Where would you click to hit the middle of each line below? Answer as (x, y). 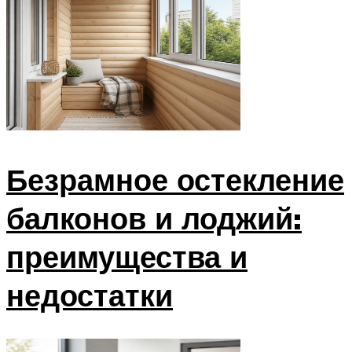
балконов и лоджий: (154, 218)
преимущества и (127, 256)
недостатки (90, 295)
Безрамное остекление (175, 179)
